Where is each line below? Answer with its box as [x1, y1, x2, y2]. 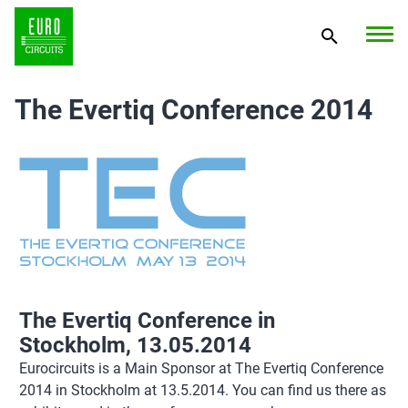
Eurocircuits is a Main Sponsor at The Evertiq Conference [19, 360, 383, 377]
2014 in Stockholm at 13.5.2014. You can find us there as [19, 382, 386, 399]
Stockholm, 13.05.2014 [19, 332, 251, 358]
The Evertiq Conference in [19, 308, 275, 333]
